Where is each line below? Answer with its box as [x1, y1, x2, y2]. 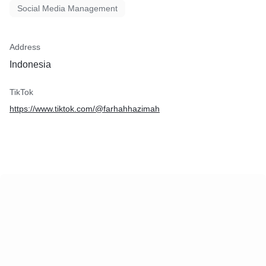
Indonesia [9, 59, 51, 69]
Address [9, 42, 40, 52]
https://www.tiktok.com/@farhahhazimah [9, 104, 160, 113]
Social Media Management [17, 4, 118, 13]
